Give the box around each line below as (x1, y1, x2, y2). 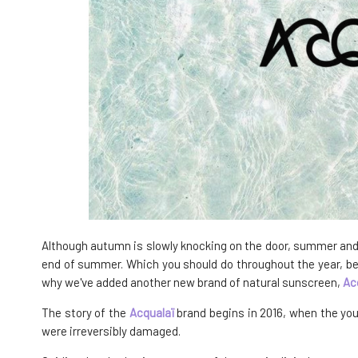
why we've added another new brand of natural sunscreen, (42, 274, 343, 289)
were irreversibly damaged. (42, 323, 181, 338)
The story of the (42, 304, 129, 320)
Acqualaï (129, 304, 174, 320)
